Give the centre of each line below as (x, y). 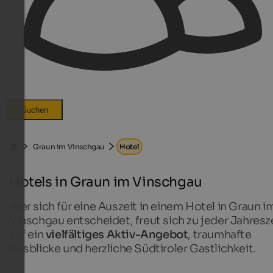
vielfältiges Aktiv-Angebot (117, 234)
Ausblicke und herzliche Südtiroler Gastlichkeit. (133, 248)
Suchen (34, 110)
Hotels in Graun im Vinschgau (106, 182)
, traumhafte (220, 234)
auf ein (27, 234)
